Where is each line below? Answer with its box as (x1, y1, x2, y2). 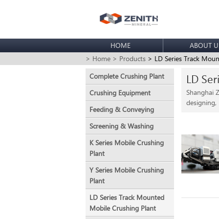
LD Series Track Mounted (89, 193, 165, 202)
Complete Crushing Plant (89, 71, 165, 81)
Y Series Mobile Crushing (89, 165, 164, 175)
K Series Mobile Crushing (89, 138, 164, 147)
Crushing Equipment (89, 88, 151, 97)
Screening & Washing (89, 121, 154, 131)
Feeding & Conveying (89, 105, 154, 114)
